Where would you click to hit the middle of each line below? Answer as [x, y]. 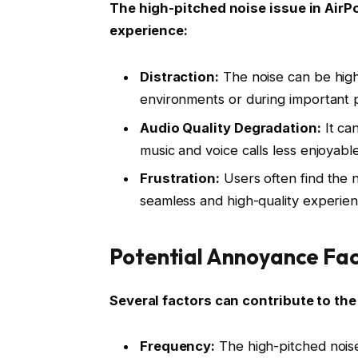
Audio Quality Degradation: [230, 127]
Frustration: [179, 178]
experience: [149, 31]
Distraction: [179, 77]
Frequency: [177, 346]
